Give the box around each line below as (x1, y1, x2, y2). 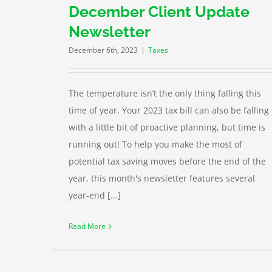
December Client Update (69, 2, 250, 21)
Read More (69, 221, 106, 232)
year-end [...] (69, 189, 121, 202)
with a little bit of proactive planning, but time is (69, 121, 265, 134)
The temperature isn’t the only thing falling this (69, 87, 261, 100)
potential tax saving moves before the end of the (69, 155, 266, 168)
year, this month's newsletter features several (69, 172, 255, 185)
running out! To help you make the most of (69, 138, 242, 151)
